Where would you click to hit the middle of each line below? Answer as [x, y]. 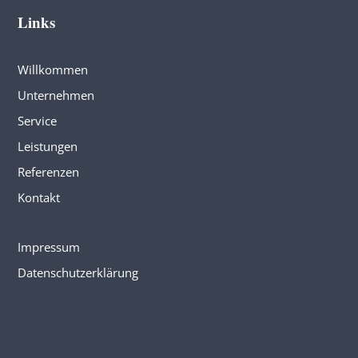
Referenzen [48, 172]
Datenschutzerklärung [78, 272]
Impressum [48, 247]
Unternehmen [56, 95]
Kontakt [38, 197]
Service [37, 121]
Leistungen [47, 146]
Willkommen [52, 70]
